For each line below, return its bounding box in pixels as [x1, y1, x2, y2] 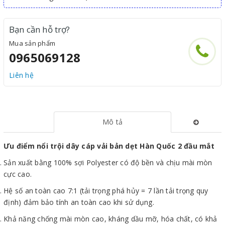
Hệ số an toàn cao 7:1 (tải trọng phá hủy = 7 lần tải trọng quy [4, 186, 208, 196]
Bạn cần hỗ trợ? [9, 24, 70, 36]
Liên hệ [9, 70, 34, 80]
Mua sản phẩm [9, 39, 55, 48]
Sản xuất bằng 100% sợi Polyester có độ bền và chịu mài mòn [4, 158, 212, 168]
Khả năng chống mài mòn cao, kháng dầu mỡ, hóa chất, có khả [4, 214, 217, 224]
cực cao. [4, 169, 32, 179]
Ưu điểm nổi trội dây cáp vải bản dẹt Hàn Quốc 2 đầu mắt [4, 141, 214, 151]
